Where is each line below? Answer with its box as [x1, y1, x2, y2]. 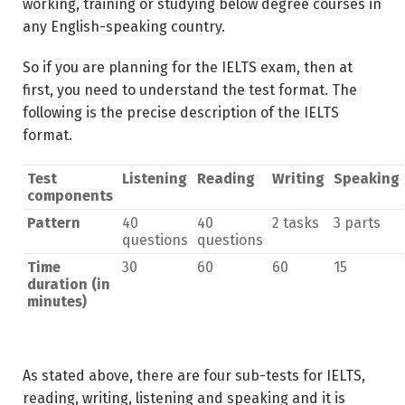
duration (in [27, 276, 110, 293]
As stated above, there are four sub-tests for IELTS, [23, 367, 365, 384]
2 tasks [272, 214, 319, 231]
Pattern [27, 214, 80, 231]
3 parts [334, 214, 381, 231]
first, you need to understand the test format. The [23, 81, 357, 99]
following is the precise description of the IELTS [23, 104, 339, 121]
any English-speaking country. [23, 18, 225, 35]
